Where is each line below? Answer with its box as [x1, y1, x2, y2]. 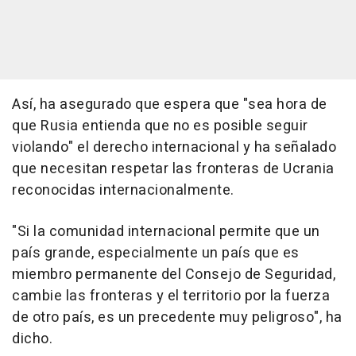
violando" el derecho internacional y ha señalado [12, 137, 336, 159]
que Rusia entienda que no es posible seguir [12, 115, 308, 137]
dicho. [12, 328, 52, 350]
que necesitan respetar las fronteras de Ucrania [12, 158, 335, 180]
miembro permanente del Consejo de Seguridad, [12, 264, 335, 286]
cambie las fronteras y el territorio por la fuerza [12, 285, 330, 308]
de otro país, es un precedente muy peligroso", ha [12, 307, 342, 329]
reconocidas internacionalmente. [12, 180, 234, 202]
